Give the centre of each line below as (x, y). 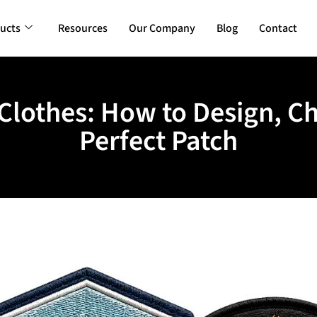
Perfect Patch (158, 141)
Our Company (162, 28)
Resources (82, 28)
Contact (278, 28)
